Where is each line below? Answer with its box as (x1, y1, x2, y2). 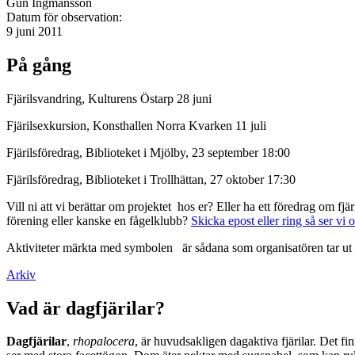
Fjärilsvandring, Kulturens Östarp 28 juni (6, 91, 212, 105)
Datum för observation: (6, 10, 125, 24)
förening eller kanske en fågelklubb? (6, 213, 191, 227)
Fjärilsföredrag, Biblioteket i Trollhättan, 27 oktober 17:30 (6, 172, 296, 186)
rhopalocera (73, 334, 135, 349)
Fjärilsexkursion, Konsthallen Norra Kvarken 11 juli (6, 118, 269, 132)
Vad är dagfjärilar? (6, 297, 165, 319)
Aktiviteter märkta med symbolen (6, 240, 176, 254)
